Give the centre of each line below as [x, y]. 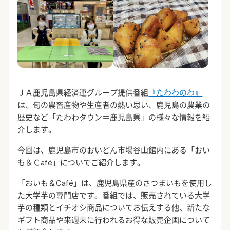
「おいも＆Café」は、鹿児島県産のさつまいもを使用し [115, 183]
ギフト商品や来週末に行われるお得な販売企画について [114, 220]
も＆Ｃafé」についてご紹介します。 [81, 163]
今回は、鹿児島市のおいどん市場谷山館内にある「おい [114, 150]
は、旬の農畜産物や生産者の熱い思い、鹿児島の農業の [114, 105]
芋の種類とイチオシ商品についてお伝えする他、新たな [114, 208]
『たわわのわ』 [176, 93]
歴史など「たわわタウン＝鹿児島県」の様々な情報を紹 [114, 118]
